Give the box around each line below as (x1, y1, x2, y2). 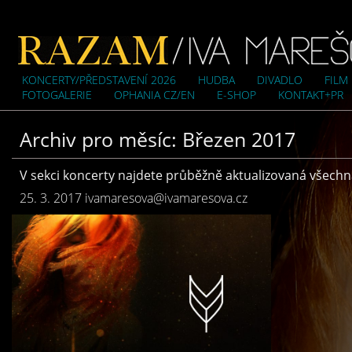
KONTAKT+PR (278, 87, 343, 102)
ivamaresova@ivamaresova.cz (85, 189, 247, 207)
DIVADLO (257, 72, 302, 87)
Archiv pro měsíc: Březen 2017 (20, 126, 295, 152)
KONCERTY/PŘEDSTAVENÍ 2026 (22, 72, 176, 87)
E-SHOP (217, 87, 256, 102)
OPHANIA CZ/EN (114, 87, 195, 102)
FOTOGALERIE (22, 87, 92, 102)
